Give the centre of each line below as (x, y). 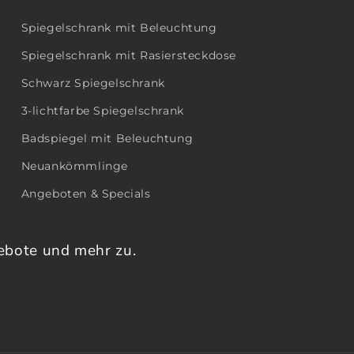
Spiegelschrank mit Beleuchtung (119, 28)
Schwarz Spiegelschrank (93, 83)
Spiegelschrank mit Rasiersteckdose (129, 56)
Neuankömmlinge (75, 166)
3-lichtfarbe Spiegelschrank (102, 111)
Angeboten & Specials (86, 194)
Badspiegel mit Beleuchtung (107, 139)
